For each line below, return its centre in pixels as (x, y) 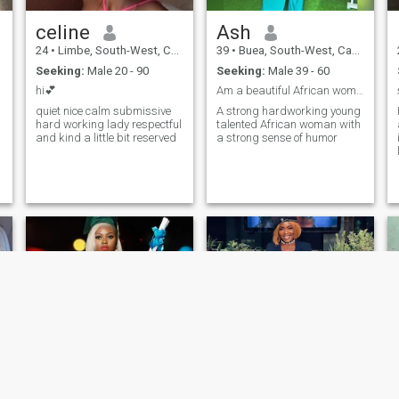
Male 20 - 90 (116, 70)
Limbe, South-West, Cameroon (113, 51)
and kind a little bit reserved (106, 137)
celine (62, 33)
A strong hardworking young (288, 110)
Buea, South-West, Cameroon (293, 51)
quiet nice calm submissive (103, 110)
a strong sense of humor (277, 137)
